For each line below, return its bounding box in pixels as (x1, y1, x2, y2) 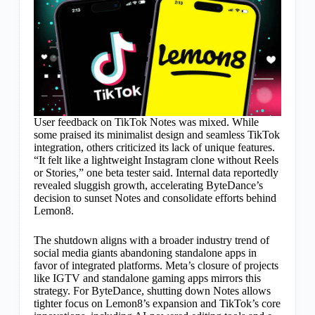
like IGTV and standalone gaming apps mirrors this (33, 272, 261, 285)
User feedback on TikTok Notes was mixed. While (33, 116, 259, 129)
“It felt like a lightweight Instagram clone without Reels (33, 154, 278, 167)
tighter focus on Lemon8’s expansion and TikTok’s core (33, 297, 281, 310)
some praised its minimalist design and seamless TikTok (33, 129, 280, 141)
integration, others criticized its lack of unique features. (33, 141, 275, 154)
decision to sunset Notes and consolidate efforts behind (33, 192, 276, 205)
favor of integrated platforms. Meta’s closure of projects (33, 259, 278, 272)
